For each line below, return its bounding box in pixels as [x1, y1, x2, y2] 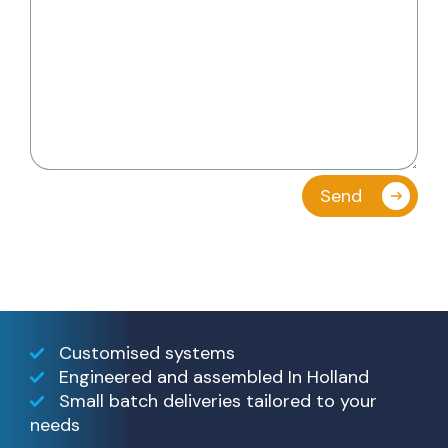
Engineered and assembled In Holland [58, 364, 369, 389]
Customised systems [58, 340, 235, 365]
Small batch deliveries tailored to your [58, 388, 377, 413]
